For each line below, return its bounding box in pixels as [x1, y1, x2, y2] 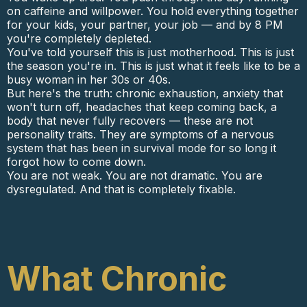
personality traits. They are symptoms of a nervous [7, 127, 274, 141]
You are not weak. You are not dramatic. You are [7, 169, 262, 182]
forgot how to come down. [7, 155, 146, 169]
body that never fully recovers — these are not [7, 114, 253, 127]
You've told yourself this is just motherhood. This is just [7, 45, 294, 59]
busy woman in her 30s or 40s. [7, 73, 171, 86]
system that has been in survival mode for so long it [7, 141, 276, 155]
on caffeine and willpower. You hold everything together [7, 4, 299, 18]
